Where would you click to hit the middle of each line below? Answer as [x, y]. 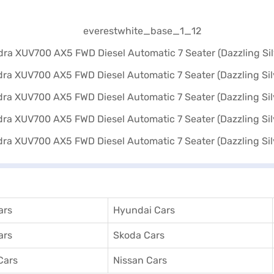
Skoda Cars [139, 235]
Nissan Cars [140, 260]
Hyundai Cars [144, 210]
